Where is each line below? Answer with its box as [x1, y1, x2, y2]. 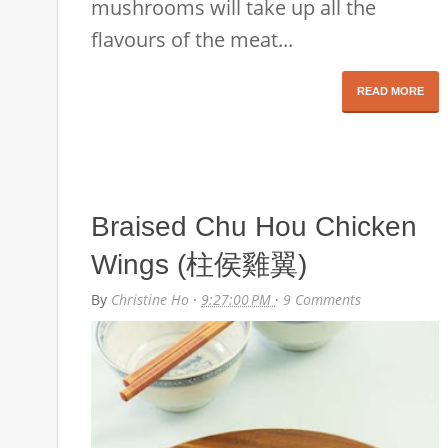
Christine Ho [111, 289, 194, 309]
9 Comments [283, 289, 362, 309]
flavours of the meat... [91, 25, 294, 53]
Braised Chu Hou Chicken [91, 210, 418, 242]
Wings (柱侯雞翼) [91, 248, 308, 280]
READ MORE [357, 84, 425, 97]
